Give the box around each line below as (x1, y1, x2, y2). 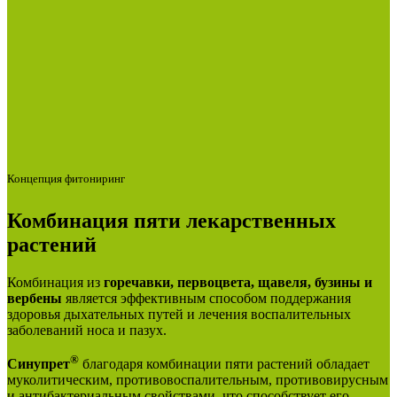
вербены (7, 290, 62, 306)
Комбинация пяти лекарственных (7, 209, 336, 233)
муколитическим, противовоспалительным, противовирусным (7, 372, 388, 388)
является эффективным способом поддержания (62, 290, 351, 306)
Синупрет (7, 356, 70, 372)
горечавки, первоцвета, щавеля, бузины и (104, 274, 372, 290)
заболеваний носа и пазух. (7, 322, 167, 338)
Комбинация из (7, 274, 104, 290)
